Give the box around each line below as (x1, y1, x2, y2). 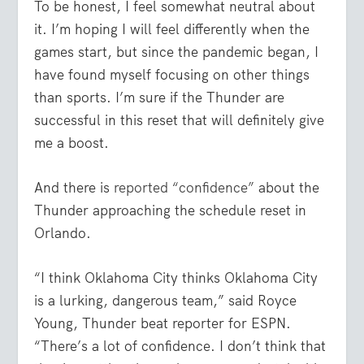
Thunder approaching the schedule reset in (34, 201, 307, 219)
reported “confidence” (114, 179, 255, 197)
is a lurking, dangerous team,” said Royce (34, 292, 297, 310)
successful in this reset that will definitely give (34, 110, 325, 129)
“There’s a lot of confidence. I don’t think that (34, 337, 327, 356)
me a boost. (34, 133, 110, 152)
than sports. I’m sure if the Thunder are (34, 88, 285, 106)
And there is (34, 179, 115, 197)
